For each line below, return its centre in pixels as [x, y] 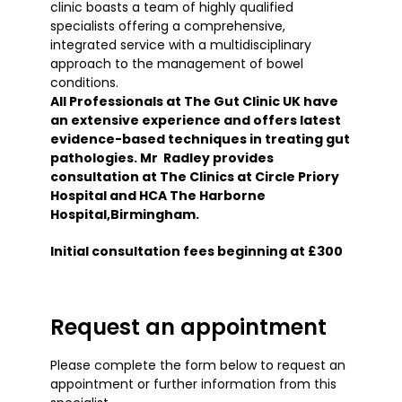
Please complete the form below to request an [198, 365]
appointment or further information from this [193, 384]
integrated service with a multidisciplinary [181, 44]
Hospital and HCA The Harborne [158, 195]
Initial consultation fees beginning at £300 [197, 251]
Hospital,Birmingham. [125, 214]
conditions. [84, 82]
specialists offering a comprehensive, [168, 26]
